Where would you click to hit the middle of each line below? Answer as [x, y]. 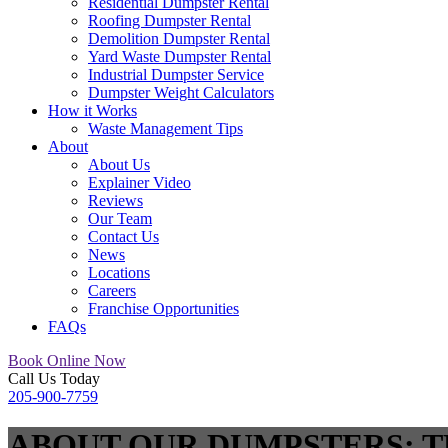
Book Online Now [67, 360]
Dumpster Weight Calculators [181, 92]
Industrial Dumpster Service [176, 74]
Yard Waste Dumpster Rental [179, 56]
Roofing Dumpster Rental [169, 20]
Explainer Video [139, 182]
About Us [119, 164]
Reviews [115, 200]
